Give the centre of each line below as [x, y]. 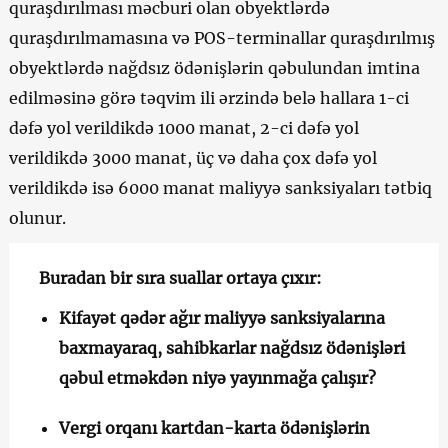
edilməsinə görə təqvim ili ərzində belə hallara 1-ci [208, 97]
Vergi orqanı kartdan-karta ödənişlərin [214, 427]
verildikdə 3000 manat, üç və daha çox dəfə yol [192, 157]
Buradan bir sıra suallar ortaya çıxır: [180, 277]
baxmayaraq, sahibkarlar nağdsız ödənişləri [231, 347]
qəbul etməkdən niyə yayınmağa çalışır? [217, 377]
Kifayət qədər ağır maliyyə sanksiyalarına [221, 317]
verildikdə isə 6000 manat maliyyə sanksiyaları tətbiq [220, 187]
